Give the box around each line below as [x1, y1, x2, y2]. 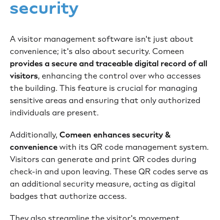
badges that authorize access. [10, 192, 127, 201]
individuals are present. [10, 108, 99, 118]
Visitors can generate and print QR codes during [10, 155, 196, 165]
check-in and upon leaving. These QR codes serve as [10, 167, 208, 177]
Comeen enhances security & [59, 130, 171, 140]
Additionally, [10, 130, 59, 140]
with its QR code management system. [57, 142, 209, 152]
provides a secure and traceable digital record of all [10, 59, 207, 69]
